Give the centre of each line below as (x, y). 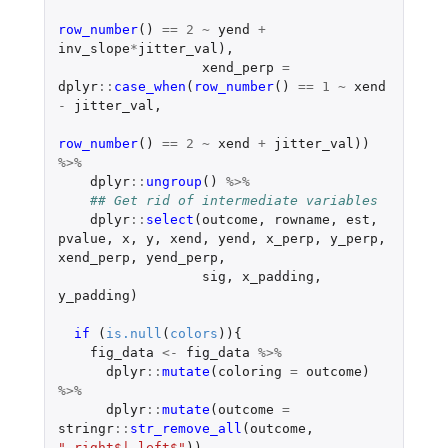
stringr (85, 428)
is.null (133, 333)
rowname (301, 219)
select (169, 219)
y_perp (353, 238)
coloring (249, 371)
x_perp (289, 238)
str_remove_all (185, 428)
